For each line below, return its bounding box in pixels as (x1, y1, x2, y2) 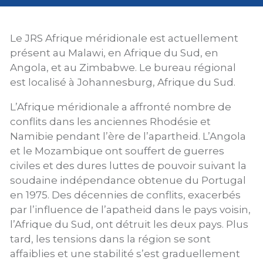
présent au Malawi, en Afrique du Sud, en (10, 47, 218, 59)
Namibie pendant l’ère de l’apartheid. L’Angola (10, 130, 246, 142)
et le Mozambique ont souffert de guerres (10, 145, 224, 157)
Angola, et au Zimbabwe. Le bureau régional (10, 62, 236, 73)
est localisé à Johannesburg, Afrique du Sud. (10, 76, 235, 88)
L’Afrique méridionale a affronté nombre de (10, 101, 231, 113)
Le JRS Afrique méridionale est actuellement (10, 32, 238, 44)
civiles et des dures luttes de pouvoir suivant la (10, 160, 247, 171)
